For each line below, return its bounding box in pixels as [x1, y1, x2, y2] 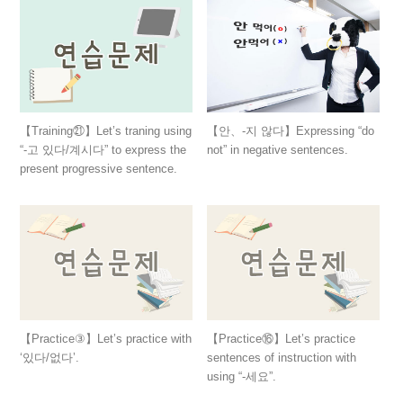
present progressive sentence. [19, 162, 177, 176]
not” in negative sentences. [207, 143, 349, 157]
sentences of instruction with [207, 351, 357, 365]
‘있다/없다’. [19, 351, 79, 365]
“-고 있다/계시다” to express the [19, 143, 186, 157]
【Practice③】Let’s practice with [19, 332, 192, 346]
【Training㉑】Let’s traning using [19, 124, 192, 139]
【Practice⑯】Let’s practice [207, 332, 356, 346]
